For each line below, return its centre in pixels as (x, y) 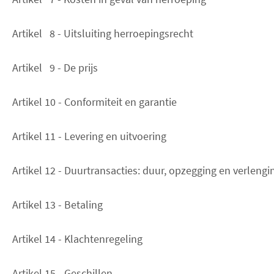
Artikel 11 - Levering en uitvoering (89, 136)
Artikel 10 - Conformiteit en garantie (94, 102)
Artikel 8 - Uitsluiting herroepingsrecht (103, 33)
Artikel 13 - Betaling (57, 204)
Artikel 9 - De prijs (55, 67)
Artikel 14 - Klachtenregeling (77, 239)
